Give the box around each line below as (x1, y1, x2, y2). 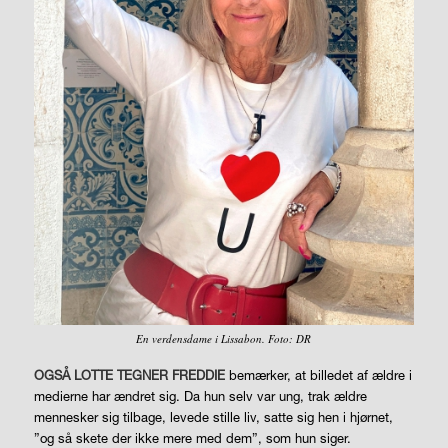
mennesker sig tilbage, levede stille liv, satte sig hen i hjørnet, (33, 409, 393, 426)
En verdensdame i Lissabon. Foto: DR (136, 331, 312, 347)
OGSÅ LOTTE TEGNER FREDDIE (33, 367, 225, 384)
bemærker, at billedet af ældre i (224, 367, 412, 384)
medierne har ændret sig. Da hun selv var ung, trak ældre (33, 388, 367, 405)
